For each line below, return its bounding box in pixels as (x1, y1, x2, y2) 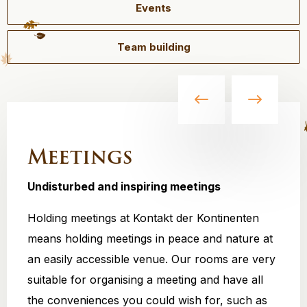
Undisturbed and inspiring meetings (27, 180, 221, 193)
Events (136, 1, 171, 14)
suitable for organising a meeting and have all (27, 273, 263, 286)
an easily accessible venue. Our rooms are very (27, 252, 275, 266)
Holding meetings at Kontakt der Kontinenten (27, 211, 259, 225)
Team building (116, 40, 191, 53)
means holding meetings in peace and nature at (27, 232, 273, 245)
